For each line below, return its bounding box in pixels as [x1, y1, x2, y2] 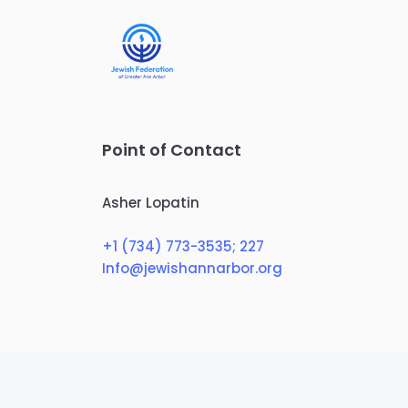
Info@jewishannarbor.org [102, 259, 282, 278]
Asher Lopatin [102, 193, 199, 212]
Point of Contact [102, 138, 241, 161]
